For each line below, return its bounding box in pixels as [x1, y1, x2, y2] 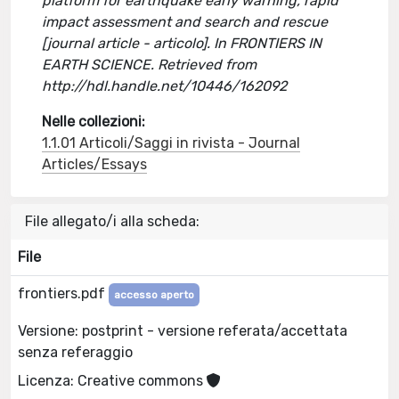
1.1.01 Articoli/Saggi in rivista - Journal [42, 134, 301, 151]
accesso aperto [114, 289, 194, 301]
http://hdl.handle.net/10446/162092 [42, 77, 288, 94]
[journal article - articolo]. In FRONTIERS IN [42, 35, 322, 52]
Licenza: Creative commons [18, 371, 207, 389]
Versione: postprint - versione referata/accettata [18, 322, 347, 339]
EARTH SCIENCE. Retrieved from [42, 56, 257, 73]
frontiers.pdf [18, 285, 109, 302]
